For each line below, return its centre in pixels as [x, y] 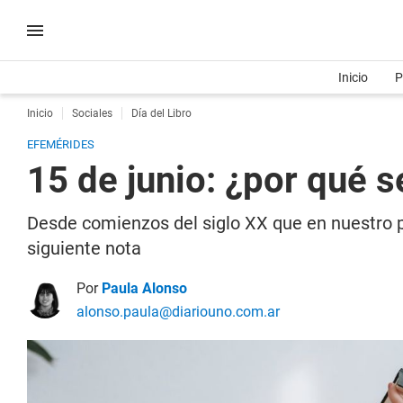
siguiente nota [84, 248]
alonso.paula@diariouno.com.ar [178, 312]
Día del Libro [161, 113]
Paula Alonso [144, 288]
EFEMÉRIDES [61, 144]
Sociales [92, 113]
